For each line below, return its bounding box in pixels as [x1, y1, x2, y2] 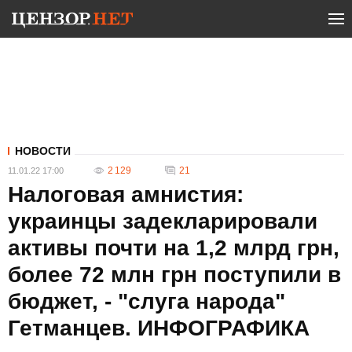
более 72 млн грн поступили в [8, 262, 341, 287]
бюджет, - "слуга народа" [8, 289, 285, 313]
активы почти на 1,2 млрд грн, [8, 236, 339, 260]
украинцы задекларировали [8, 209, 317, 233]
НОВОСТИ [15, 145, 71, 157]
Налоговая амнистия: [8, 182, 244, 207]
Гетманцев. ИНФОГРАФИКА [8, 316, 310, 340]
